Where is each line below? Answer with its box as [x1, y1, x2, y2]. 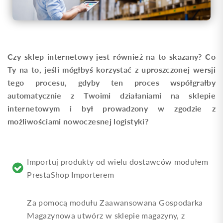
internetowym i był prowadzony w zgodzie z [7, 102, 216, 114]
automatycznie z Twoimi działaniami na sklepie [7, 89, 216, 101]
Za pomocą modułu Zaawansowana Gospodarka [27, 197, 203, 208]
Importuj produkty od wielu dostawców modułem [27, 156, 209, 167]
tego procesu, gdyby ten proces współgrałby [7, 76, 216, 88]
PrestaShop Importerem [27, 169, 114, 180]
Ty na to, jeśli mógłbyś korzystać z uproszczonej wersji [7, 63, 216, 75]
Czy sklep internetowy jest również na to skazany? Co [7, 50, 216, 62]
